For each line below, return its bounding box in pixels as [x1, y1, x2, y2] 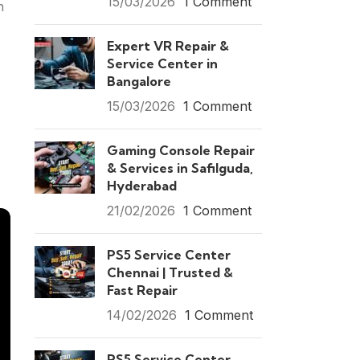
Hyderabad [106, 178, 177, 194]
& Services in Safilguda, [106, 160, 253, 176]
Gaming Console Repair [106, 142, 255, 158]
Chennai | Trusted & [106, 264, 233, 280]
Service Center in [106, 55, 218, 72]
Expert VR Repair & [106, 38, 229, 54]
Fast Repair [106, 282, 178, 298]
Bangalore [106, 73, 171, 89]
